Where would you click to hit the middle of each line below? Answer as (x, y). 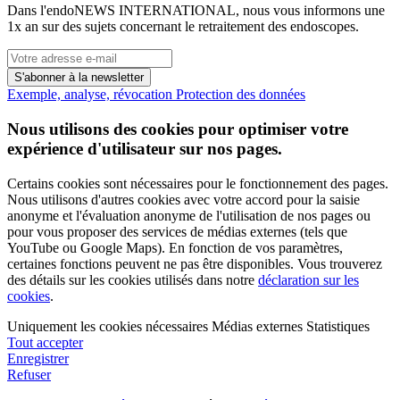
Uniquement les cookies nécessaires (108, 326)
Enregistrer (38, 358)
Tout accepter (45, 342)
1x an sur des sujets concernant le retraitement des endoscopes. (183, 27)
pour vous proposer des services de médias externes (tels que (177, 231)
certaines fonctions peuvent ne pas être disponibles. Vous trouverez (195, 263)
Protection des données (241, 95)
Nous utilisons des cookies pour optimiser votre (178, 129)
